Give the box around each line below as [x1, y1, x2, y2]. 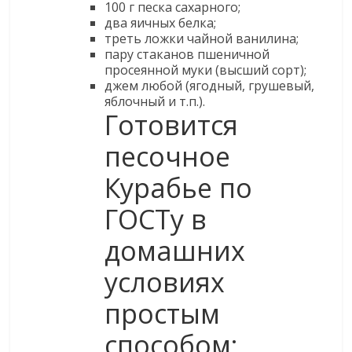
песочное [104, 138, 231, 175]
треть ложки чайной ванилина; [104, 30, 299, 48]
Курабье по [104, 170, 253, 207]
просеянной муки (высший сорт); [104, 61, 307, 79]
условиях [104, 264, 225, 301]
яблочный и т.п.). [104, 93, 206, 111]
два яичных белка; [104, 14, 217, 32]
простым [104, 295, 221, 332]
